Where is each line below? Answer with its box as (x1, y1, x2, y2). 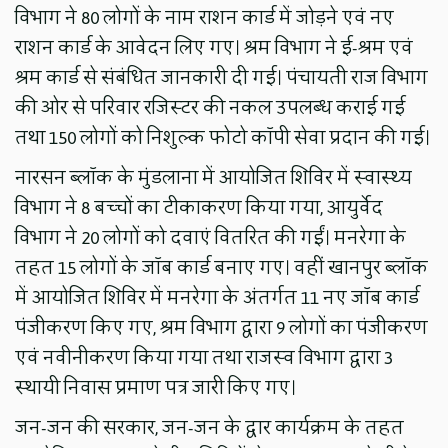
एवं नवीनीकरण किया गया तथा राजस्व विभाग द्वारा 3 (15, 340, 394, 375)
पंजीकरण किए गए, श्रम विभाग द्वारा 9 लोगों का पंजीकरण (15, 310, 429, 345)
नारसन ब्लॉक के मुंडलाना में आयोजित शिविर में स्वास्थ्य (15, 160, 413, 195)
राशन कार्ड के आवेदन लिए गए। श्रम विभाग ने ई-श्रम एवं (15, 30, 414, 65)
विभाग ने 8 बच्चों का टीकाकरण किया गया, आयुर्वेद (15, 190, 384, 225)
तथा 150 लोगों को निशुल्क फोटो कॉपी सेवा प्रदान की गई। (15, 120, 431, 155)
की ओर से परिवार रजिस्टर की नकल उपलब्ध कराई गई (15, 90, 406, 125)
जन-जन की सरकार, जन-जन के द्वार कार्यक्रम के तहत (15, 410, 405, 445)
